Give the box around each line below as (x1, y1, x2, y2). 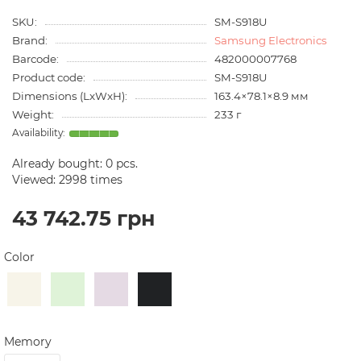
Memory (4, 334, 52, 349)
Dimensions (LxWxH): (12, 89, 127, 102)
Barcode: (12, 52, 59, 65)
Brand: (12, 34, 48, 47)
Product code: (12, 71, 85, 84)
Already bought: (12, 156, 106, 171)
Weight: (12, 108, 54, 121)
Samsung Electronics (214, 34, 327, 47)
